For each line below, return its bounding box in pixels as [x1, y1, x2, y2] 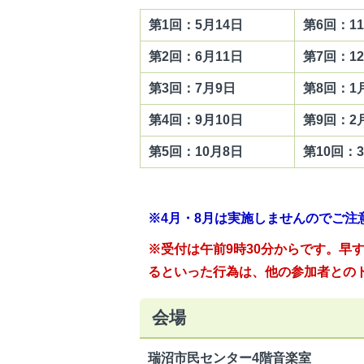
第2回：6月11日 [149, 49, 253, 63]
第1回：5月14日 [149, 17, 246, 32]
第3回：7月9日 [149, 80, 236, 95]
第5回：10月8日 [149, 144, 243, 158]
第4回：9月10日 [149, 112, 243, 127]
